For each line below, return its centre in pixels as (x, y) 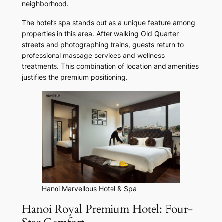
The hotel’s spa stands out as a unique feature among (108, 23)
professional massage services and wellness (93, 55)
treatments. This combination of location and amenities (110, 66)
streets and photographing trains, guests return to (103, 45)
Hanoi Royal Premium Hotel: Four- (107, 209)
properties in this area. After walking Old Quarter (100, 34)
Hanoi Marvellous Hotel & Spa (89, 189)
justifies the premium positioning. (75, 77)
